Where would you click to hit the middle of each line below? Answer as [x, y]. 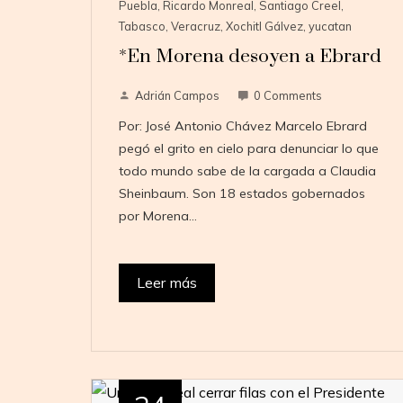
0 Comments [287, 96]
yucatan [330, 27]
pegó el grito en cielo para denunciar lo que [248, 149]
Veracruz [195, 27]
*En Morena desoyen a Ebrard [250, 57]
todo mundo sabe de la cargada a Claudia [247, 171]
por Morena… [157, 216]
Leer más [166, 283]
